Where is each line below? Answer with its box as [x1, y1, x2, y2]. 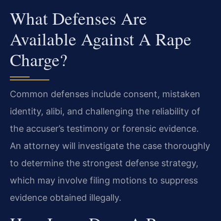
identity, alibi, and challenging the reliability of [10, 106, 200, 116]
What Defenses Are [10, 6, 147, 30]
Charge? [10, 47, 68, 71]
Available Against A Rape [10, 27, 191, 50]
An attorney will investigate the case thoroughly [10, 140, 210, 151]
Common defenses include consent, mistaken [10, 88, 200, 99]
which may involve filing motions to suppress [10, 175, 198, 185]
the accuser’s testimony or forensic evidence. [10, 123, 199, 134]
